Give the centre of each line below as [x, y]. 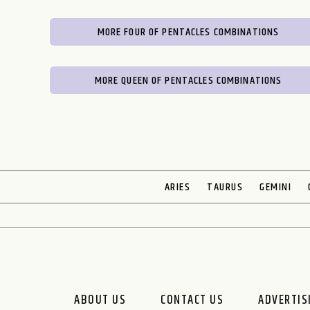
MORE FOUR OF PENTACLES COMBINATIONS [188, 32]
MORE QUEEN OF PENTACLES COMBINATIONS [188, 81]
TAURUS [225, 187]
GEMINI [276, 187]
